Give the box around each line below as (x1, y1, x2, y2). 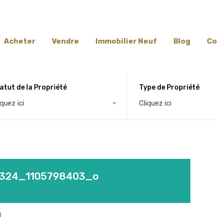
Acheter (4, 37, 35, 46)
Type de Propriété (139, 83, 200, 92)
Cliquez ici (139, 98, 172, 108)
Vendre (52, 37, 79, 46)
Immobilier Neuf (95, 37, 157, 46)
